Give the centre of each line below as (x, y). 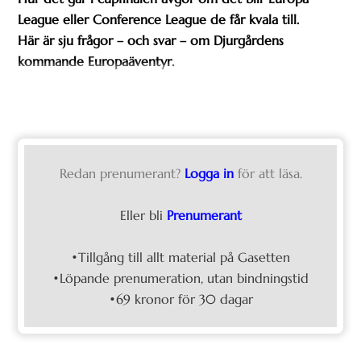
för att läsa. (270, 174)
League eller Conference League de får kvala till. (159, 19)
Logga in (209, 174)
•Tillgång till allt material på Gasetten (180, 257)
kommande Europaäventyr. (96, 61)
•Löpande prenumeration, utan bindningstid (180, 278)
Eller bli (143, 216)
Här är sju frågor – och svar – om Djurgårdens (151, 40)
